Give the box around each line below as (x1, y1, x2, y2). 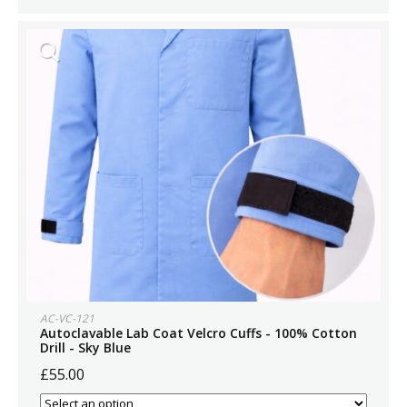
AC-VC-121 (40, 311, 94, 326)
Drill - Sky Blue (40, 339, 131, 356)
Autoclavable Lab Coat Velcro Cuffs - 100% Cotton (40, 324, 357, 342)
